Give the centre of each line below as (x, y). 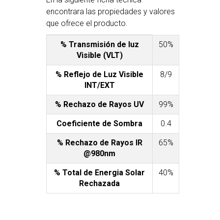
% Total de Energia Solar (100, 173)
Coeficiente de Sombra (100, 124)
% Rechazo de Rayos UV (100, 105)
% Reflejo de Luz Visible (100, 75)
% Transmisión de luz (99, 45)
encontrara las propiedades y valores (111, 12)
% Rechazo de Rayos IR (99, 143)
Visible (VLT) (99, 55)
